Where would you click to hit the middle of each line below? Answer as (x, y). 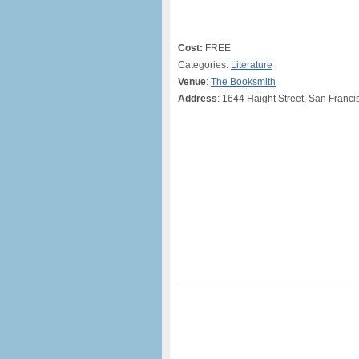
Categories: (204, 65)
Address (198, 99)
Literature (252, 65)
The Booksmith (243, 82)
